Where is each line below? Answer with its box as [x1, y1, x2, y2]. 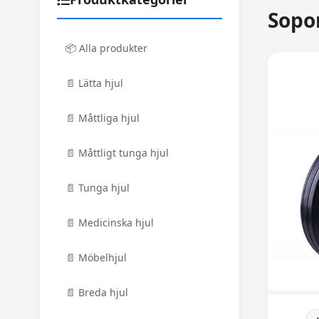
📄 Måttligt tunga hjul [66, 146, 169, 159]
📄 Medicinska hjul [66, 216, 154, 229]
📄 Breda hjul [66, 286, 128, 299]
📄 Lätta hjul [66, 76, 123, 90]
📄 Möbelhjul [66, 251, 127, 264]
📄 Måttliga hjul [66, 111, 140, 125]
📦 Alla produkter [66, 41, 147, 55]
